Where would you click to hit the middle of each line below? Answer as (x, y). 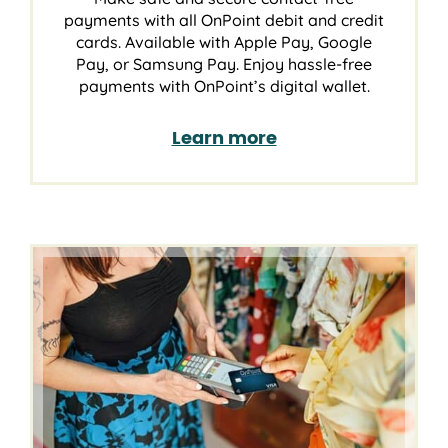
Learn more (224, 139)
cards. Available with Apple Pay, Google (224, 42)
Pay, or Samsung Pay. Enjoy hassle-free (224, 64)
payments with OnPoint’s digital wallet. (224, 86)
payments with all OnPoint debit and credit (224, 20)
